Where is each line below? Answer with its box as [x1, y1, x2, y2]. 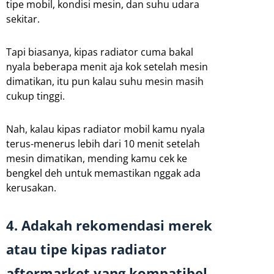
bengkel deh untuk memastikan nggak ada [6, 166, 201, 180]
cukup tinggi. [6, 89, 65, 103]
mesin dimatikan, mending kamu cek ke [6, 151, 187, 165]
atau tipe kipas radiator [6, 240, 166, 258]
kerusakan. [6, 180, 56, 194]
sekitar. [6, 12, 40, 26]
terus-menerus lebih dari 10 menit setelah [6, 136, 200, 150]
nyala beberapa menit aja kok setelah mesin [6, 59, 208, 73]
